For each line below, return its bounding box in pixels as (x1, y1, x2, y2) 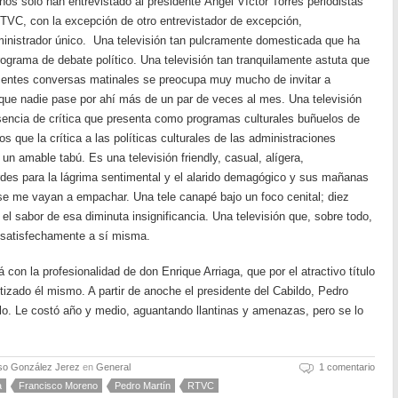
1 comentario (319, 362, 375, 372)
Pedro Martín (115, 380, 171, 391)
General (96, 362, 131, 372)
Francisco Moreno (19, 380, 98, 391)
